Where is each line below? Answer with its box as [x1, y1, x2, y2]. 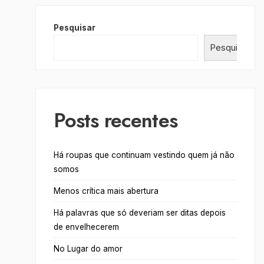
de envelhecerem [53, 222, 119, 232]
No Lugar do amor [53, 244, 125, 254]
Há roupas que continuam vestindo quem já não [53, 150, 235, 160]
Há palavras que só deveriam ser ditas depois [53, 208, 226, 218]
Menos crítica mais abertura [53, 186, 159, 196]
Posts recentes [53, 106, 177, 136]
